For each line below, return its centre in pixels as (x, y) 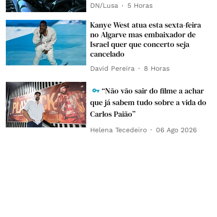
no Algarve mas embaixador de (143, 35)
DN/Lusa (104, 6)
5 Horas (140, 6)
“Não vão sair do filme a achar (153, 91)
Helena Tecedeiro (119, 130)
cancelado (108, 54)
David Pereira (113, 68)
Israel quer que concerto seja (140, 44)
